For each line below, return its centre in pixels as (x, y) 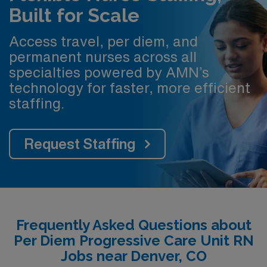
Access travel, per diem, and (103, 41)
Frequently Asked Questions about (133, 225)
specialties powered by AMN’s (109, 72)
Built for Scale (74, 15)
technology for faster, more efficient (130, 87)
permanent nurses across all (103, 56)
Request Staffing (80, 143)
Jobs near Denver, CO (133, 256)
